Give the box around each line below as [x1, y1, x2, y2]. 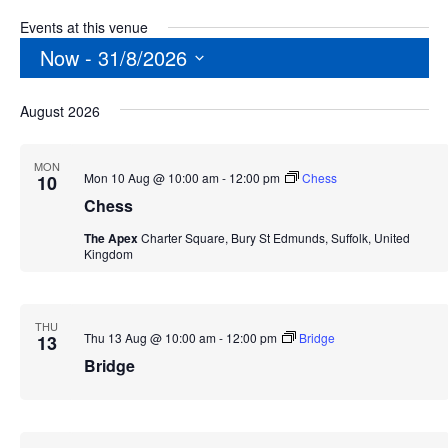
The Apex [83, 229, 141, 248]
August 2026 [19, 101, 100, 122]
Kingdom [83, 245, 133, 263]
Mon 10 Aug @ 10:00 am [83, 169, 219, 187]
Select [18, 83, 63, 101]
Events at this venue [19, 17, 148, 38]
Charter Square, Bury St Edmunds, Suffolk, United [140, 229, 410, 247]
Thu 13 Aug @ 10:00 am [83, 329, 216, 347]
